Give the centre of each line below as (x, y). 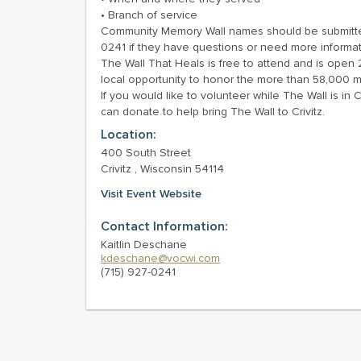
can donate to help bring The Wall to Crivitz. (213, 112)
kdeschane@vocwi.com (160, 258)
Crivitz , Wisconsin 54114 (162, 169)
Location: (129, 135)
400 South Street (146, 153)
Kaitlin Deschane (144, 245)
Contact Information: (164, 226)
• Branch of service (149, 15)
